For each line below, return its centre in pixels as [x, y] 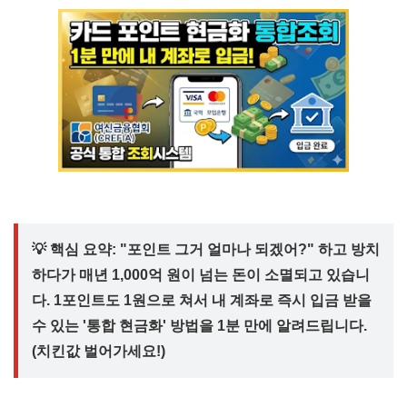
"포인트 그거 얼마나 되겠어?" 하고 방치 [248, 249]
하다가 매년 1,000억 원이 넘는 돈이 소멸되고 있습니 [201, 274]
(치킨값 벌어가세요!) [99, 351]
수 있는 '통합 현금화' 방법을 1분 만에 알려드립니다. [199, 325]
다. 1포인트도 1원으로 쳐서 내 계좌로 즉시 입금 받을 [202, 300]
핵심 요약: [83, 249]
